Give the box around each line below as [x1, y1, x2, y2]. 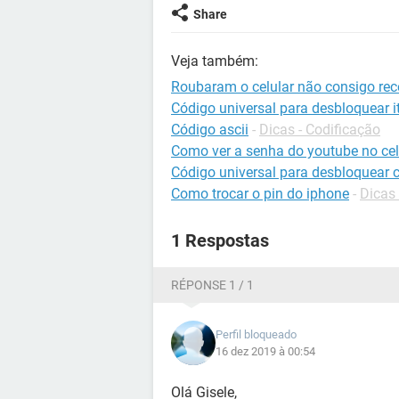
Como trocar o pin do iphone [171, 185, 349, 202]
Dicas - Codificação [259, 121, 380, 138]
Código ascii [171, 121, 248, 138]
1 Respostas [171, 230, 269, 251]
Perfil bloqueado [216, 328, 297, 341]
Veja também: [171, 53, 258, 69]
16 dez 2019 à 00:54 [216, 345, 315, 358]
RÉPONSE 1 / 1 [171, 278, 254, 292]
